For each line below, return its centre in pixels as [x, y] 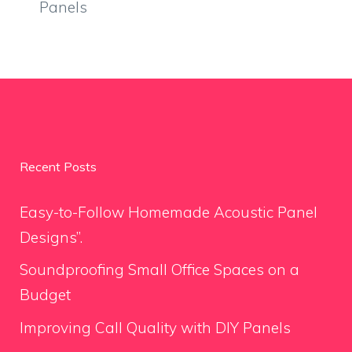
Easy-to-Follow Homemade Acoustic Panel [169, 212]
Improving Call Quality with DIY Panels [155, 327]
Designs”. [51, 237]
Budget [45, 295]
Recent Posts [58, 166]
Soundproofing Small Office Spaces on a [159, 269]
